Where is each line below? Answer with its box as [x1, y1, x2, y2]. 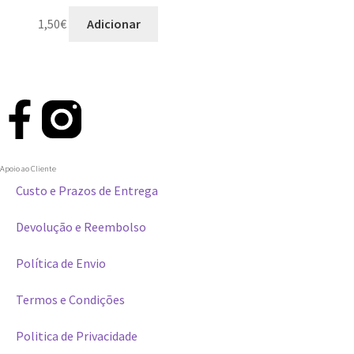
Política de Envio [16, 254, 106, 271]
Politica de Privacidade [16, 327, 137, 344]
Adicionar [86, 16, 141, 32]
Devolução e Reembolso [16, 218, 146, 235]
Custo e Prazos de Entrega [16, 182, 158, 198]
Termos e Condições [16, 291, 125, 307]
